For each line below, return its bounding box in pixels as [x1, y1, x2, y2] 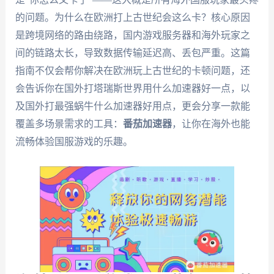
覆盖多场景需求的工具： [15, 119, 123, 129]
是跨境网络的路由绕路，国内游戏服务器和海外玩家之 [15, 30, 250, 40]
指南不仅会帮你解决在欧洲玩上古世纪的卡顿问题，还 [15, 65, 250, 76]
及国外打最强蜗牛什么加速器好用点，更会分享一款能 [15, 101, 250, 111]
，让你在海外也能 [171, 119, 250, 129]
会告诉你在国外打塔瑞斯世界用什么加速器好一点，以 [15, 83, 250, 94]
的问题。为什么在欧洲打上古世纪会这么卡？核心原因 [15, 12, 250, 23]
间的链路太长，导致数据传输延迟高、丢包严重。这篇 [15, 48, 250, 58]
